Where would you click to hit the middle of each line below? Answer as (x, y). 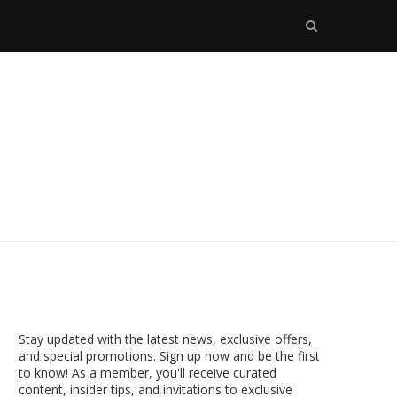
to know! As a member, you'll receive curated (148, 372)
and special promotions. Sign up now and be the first (169, 355)
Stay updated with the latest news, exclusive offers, (165, 339)
